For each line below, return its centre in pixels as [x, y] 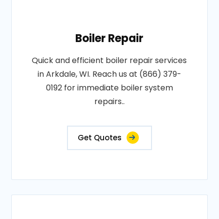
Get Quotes [99, 138]
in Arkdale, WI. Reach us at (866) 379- [109, 74]
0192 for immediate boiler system [109, 88]
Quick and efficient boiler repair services [109, 60]
